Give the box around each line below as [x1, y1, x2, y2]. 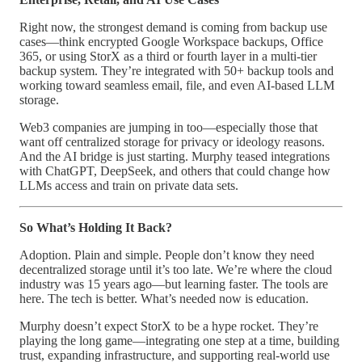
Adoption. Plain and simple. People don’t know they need [19, 247, 314, 262]
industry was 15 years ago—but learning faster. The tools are [19, 276, 328, 291]
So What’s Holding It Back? [19, 220, 172, 234]
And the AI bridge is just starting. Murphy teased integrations [19, 149, 330, 163]
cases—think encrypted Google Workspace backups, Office [19, 34, 323, 48]
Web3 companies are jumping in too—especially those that [19, 120, 318, 134]
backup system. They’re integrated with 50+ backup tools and [19, 63, 334, 78]
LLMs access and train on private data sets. [19, 178, 238, 192]
